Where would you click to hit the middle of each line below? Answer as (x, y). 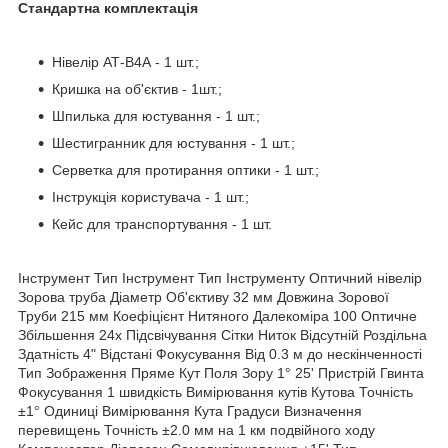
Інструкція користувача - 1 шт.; (150, 196)
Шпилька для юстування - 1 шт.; (156, 115)
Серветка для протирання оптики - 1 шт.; (185, 169)
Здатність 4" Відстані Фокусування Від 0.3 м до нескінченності (220, 353)
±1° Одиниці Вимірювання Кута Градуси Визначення (190, 410)
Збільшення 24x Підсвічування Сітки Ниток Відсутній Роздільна (222, 334)
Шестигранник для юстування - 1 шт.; (173, 142)
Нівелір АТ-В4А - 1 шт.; (125, 61)
